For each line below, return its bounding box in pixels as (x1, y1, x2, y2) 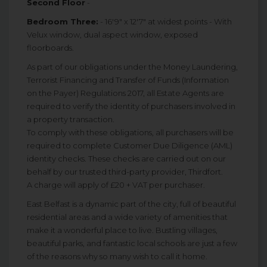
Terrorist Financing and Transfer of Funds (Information (27, 75, 229, 85)
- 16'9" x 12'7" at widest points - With (98, 17, 232, 27)
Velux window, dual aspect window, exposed (27, 30, 198, 40)
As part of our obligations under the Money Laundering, (27, 62, 238, 72)
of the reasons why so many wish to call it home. (27, 252, 207, 262)
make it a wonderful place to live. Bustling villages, (27, 225, 218, 235)
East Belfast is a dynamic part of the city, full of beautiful (27, 199, 236, 209)
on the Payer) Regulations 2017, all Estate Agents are (27, 88, 224, 98)
